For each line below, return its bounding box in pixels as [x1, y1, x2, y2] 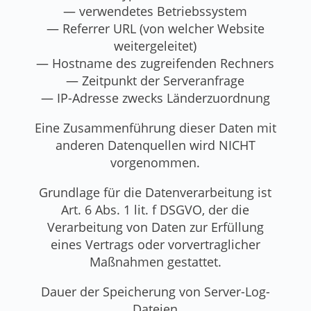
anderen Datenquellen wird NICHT [55, 136, 255, 153]
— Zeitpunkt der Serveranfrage [66, 72, 245, 89]
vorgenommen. [110, 153, 201, 171]
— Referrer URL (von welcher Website [46, 19, 264, 37]
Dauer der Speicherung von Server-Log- [40, 283, 270, 300]
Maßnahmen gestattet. [89, 253, 221, 270]
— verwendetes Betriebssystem [63, 2, 248, 19]
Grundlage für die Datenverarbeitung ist [39, 183, 272, 201]
